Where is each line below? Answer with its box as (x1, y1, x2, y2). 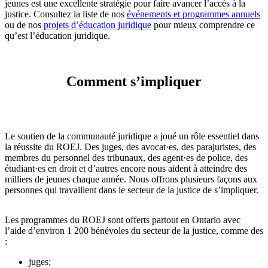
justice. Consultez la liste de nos (5, 8, 127, 19)
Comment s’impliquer (66, 73, 202, 89)
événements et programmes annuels (127, 8, 260, 19)
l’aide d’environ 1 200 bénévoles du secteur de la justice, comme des (5, 226, 263, 236)
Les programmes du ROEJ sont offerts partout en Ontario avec (5, 215, 240, 226)
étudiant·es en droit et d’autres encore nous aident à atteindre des (5, 163, 247, 174)
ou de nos (5, 19, 44, 30)
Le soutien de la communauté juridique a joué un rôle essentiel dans (5, 131, 259, 142)
